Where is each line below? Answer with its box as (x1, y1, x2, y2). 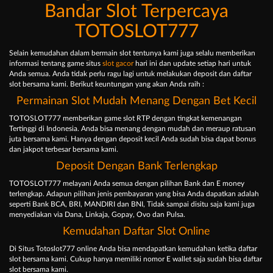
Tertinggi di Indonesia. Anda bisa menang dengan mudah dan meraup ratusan (9, 125, 256, 133)
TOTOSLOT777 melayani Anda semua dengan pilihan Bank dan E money (9, 180, 244, 188)
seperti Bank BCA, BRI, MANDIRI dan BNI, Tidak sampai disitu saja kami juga (9, 200, 255, 208)
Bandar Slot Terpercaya (44, 2, 229, 21)
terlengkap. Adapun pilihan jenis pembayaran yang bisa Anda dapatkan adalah (9, 190, 259, 198)
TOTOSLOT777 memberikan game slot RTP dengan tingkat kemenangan (9, 115, 242, 122)
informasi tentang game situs (9, 60, 101, 68)
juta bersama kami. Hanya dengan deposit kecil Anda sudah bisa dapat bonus (9, 135, 256, 143)
